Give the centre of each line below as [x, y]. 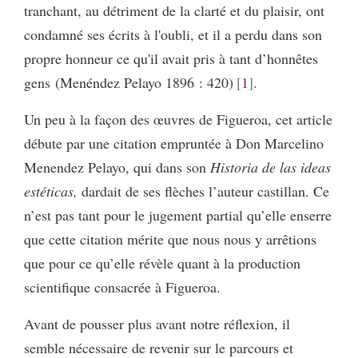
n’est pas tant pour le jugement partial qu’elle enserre [178, 215]
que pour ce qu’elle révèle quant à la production [162, 263]
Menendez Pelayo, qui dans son [117, 167]
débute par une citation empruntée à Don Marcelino [174, 143]
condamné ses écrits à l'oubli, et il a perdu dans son [173, 34]
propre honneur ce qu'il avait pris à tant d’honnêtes [171, 58]
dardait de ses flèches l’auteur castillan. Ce [203, 191]
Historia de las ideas [270, 167]
